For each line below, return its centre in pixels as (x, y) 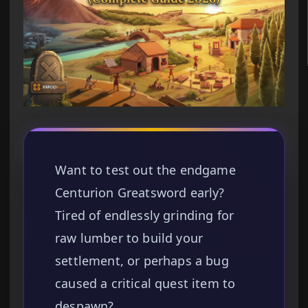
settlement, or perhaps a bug (142, 261)
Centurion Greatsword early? (140, 193)
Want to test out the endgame (145, 170)
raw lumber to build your (129, 238)
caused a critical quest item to (145, 284)
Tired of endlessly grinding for (145, 216)
